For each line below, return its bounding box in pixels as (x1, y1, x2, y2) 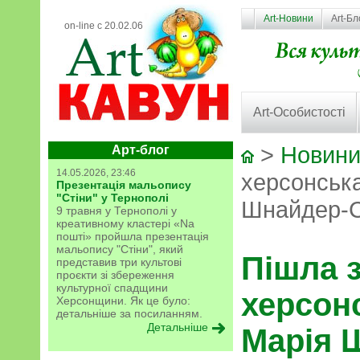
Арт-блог (112, 143, 170, 157)
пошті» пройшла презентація (56, 230, 209, 243)
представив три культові (56, 256, 182, 268)
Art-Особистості (252, 105, 346, 119)
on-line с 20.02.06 (64, 20, 143, 31)
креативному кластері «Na (56, 217, 194, 230)
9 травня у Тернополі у (56, 204, 177, 217)
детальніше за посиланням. (56, 307, 202, 320)
